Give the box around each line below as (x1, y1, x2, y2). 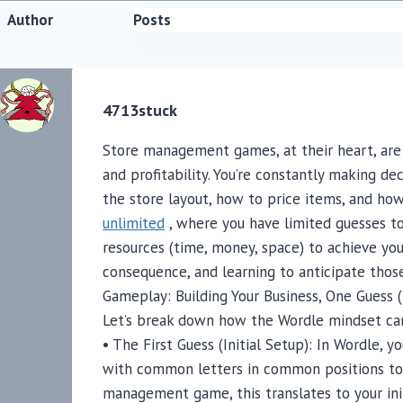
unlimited (103, 213, 166, 234)
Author (7, 10, 54, 31)
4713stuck (103, 100, 178, 121)
